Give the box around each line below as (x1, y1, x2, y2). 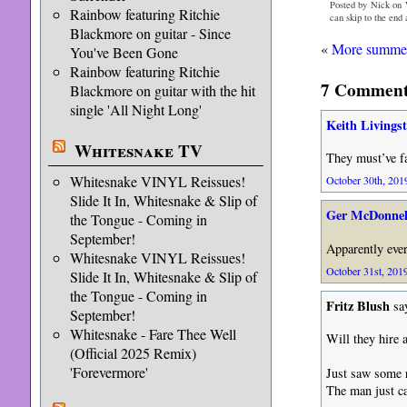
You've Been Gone (69, 43, 178, 62)
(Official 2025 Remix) (69, 343, 196, 362)
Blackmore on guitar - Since (69, 24, 231, 43)
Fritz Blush (325, 295, 390, 315)
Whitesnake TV (74, 138, 203, 164)
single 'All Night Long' (69, 100, 202, 119)
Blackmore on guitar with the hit (69, 81, 255, 100)
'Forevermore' (69, 362, 148, 382)
